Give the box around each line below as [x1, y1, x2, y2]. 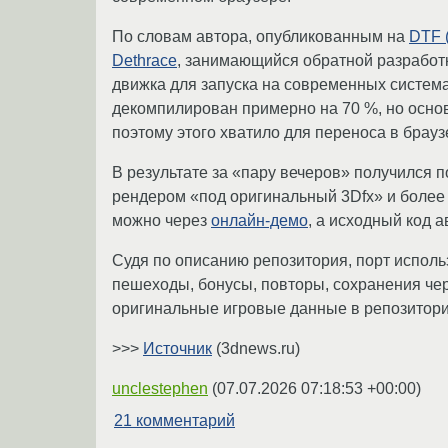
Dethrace [112, 52, 177, 70]
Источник [143, 340, 212, 358]
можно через [112, 212, 211, 230]
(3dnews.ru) [212, 340, 300, 358]
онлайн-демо [211, 212, 308, 230]
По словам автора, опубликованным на [112, 28, 409, 46]
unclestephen [112, 380, 208, 398]
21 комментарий [114, 412, 235, 430]
